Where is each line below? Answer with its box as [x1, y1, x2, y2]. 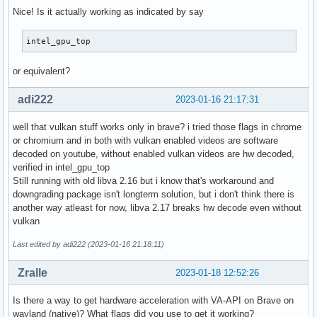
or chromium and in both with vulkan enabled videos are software [13, 134, 278, 146]
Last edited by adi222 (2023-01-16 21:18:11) [13, 239, 164, 248]
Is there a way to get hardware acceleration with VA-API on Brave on [13, 294, 294, 306]
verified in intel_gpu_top [13, 161, 110, 173]
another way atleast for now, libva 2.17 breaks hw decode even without [13, 202, 301, 213]
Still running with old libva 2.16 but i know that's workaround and [13, 175, 274, 186]
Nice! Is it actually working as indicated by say [13, 6, 204, 17]
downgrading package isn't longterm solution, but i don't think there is [13, 188, 294, 200]
